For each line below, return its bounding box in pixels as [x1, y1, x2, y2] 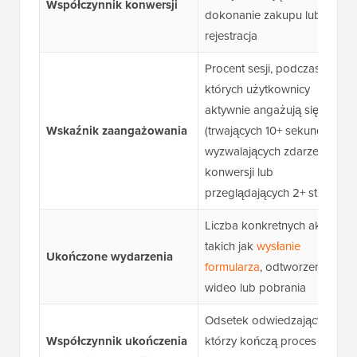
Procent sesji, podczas [204, 60, 320, 77]
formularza [204, 258, 260, 276]
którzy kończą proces [204, 332, 316, 350]
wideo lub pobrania [204, 279, 306, 296]
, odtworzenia [259, 258, 330, 276]
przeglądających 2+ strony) [204, 184, 343, 202]
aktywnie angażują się [204, 101, 319, 119]
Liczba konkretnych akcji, [204, 217, 334, 234]
